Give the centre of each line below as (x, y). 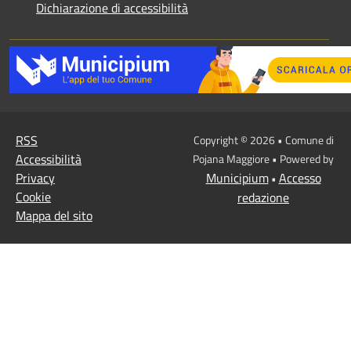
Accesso (300, 177)
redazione (263, 197)
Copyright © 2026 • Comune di (263, 139)
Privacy (35, 177)
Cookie (33, 196)
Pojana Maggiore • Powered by (263, 158)
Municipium (237, 177)
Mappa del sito (54, 215)
